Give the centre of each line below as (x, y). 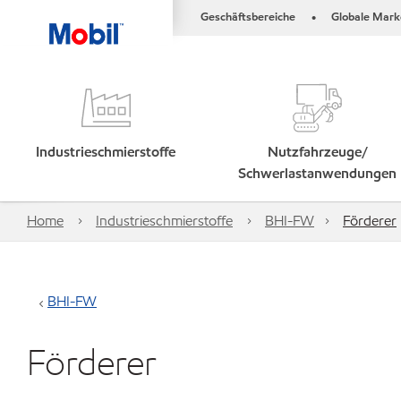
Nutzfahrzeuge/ (317, 152)
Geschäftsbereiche (248, 17)
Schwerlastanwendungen (318, 173)
